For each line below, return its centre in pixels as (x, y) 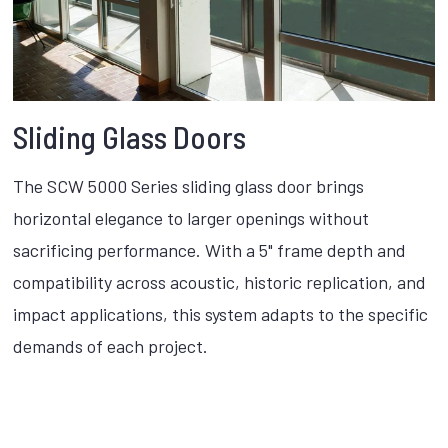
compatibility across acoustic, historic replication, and (220, 282)
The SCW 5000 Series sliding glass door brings (189, 186)
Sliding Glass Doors (130, 137)
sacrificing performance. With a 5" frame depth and (210, 250)
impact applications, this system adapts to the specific (221, 314)
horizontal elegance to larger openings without (191, 218)
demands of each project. (111, 346)
